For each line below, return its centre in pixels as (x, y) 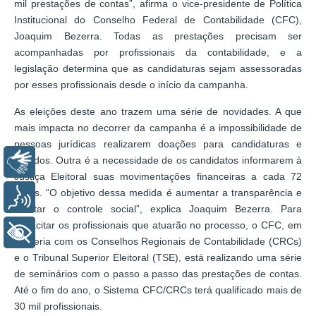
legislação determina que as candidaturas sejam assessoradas (158, 68)
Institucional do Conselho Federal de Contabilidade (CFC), (158, 19)
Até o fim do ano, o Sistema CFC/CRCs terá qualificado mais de (158, 290)
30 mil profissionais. (58, 306)
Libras (61, 162)
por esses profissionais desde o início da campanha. (131, 84)
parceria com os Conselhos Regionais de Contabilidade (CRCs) (158, 241)
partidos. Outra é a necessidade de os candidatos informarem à (158, 160)
